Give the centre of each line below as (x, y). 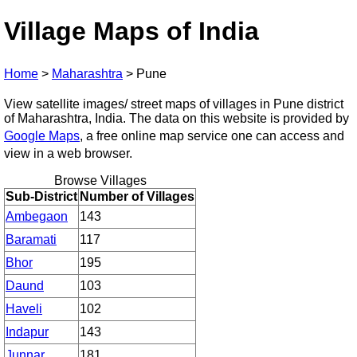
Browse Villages (100, 180)
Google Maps (42, 135)
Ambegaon (37, 216)
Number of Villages (137, 196)
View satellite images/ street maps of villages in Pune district (174, 104)
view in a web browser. (68, 153)
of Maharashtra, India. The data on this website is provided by (177, 118)
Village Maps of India (131, 31)
